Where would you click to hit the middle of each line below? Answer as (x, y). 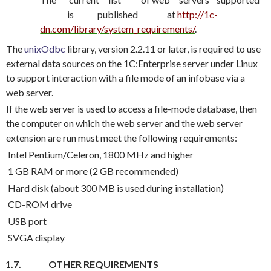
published (119, 14)
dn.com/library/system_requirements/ (118, 28)
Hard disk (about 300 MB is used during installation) (116, 188)
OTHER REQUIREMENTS (103, 264)
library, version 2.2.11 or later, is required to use (163, 49)
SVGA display (36, 238)
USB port (27, 221)
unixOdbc (44, 49)
